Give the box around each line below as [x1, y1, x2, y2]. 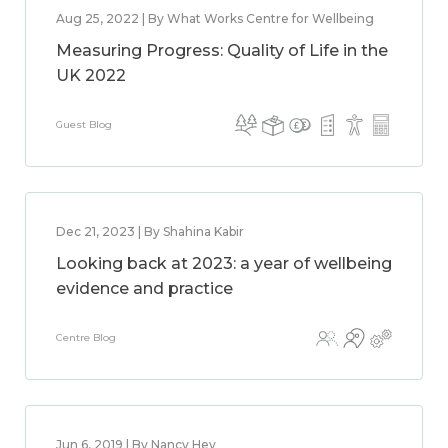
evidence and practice [56, 279, 233, 298]
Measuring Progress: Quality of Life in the [56, 41, 388, 60]
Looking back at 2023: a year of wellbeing [56, 254, 392, 273]
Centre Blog [56, 331, 116, 344]
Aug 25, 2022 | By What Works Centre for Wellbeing [56, 11, 374, 26]
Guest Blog [56, 118, 112, 131]
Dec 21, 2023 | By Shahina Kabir [56, 224, 244, 239]
